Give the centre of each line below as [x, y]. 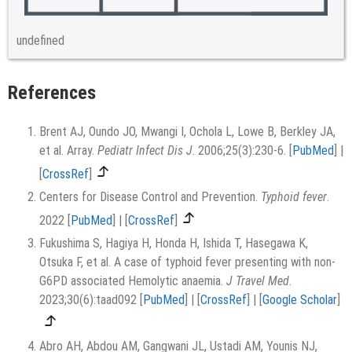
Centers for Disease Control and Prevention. [150, 196]
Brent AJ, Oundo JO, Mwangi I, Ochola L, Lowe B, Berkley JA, [187, 131]
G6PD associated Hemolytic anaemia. [133, 280]
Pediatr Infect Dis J [145, 150]
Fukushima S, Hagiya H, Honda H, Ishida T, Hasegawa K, [174, 243]
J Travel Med [258, 280]
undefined [40, 40]
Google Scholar [300, 299]
